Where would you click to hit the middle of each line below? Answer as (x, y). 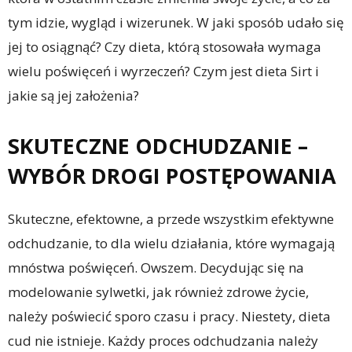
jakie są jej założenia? (73, 96)
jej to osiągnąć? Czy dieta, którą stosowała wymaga (165, 47)
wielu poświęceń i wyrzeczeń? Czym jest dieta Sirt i (163, 71)
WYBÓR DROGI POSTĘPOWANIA (172, 176)
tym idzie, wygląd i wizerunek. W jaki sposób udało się (176, 23)
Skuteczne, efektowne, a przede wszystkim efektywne (171, 219)
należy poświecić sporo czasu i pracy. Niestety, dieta (169, 317)
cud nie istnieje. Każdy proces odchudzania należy (163, 341)
